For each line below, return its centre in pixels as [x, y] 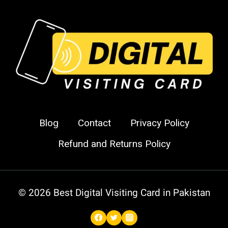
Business [103, 13]
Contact [94, 123]
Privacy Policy [160, 123]
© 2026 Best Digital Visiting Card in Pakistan [114, 192]
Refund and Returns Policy [114, 144]
